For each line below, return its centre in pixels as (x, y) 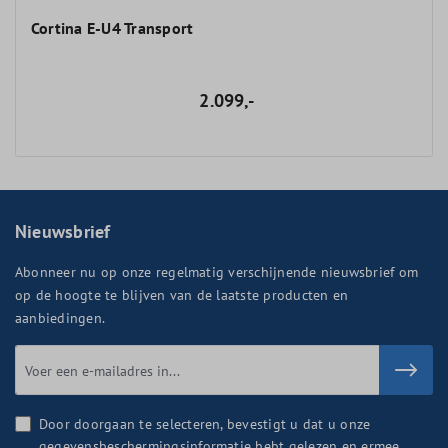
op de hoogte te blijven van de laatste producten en (182, 294)
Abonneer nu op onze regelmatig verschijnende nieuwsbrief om (217, 271)
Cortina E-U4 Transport (112, 28)
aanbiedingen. (60, 317)
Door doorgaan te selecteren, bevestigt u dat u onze (205, 424)
